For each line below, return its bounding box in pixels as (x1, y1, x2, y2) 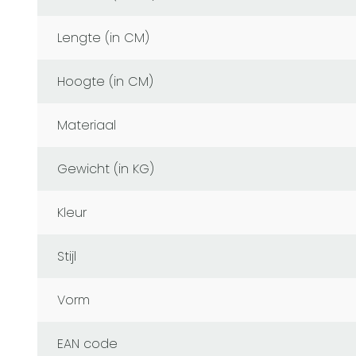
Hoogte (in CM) (65, 72, 153, 91)
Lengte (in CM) (62, 29, 149, 48)
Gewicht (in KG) (68, 160, 154, 179)
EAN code (64, 335, 118, 354)
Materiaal (68, 116, 116, 135)
